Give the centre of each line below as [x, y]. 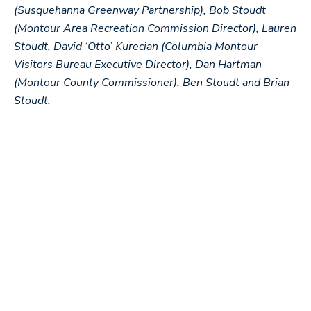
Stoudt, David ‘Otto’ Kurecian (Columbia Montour [136, 47]
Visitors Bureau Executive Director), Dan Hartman [138, 65]
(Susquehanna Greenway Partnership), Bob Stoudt [140, 10]
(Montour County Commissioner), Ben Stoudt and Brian [152, 83]
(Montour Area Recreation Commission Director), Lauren [155, 28]
